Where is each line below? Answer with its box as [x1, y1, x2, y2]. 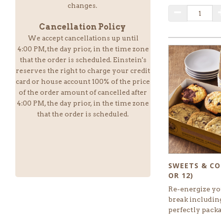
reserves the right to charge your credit [16, 66, 150, 74]
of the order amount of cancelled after [19, 88, 147, 96]
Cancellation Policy [38, 22, 127, 32]
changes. [67, 1, 99, 9]
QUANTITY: [167, 4, 206, 14]
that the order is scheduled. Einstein [19, 55, 142, 64]
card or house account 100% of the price [16, 77, 150, 85]
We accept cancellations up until [27, 34, 139, 42]
